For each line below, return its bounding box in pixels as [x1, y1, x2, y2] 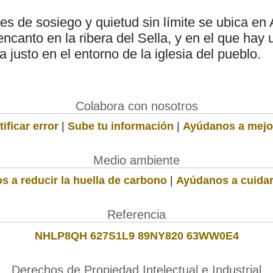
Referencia [107, 207, 166, 221]
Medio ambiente [93, 153, 180, 167]
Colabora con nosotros [75, 99, 198, 113]
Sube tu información [68, 119, 174, 132]
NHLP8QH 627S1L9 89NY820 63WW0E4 [34, 229, 239, 242]
